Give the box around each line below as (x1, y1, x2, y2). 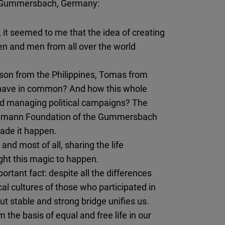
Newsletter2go (135, 42, 195, 54)
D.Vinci (135, 127, 163, 139)
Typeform (135, 169, 174, 181)
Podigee (135, 84, 168, 96)
